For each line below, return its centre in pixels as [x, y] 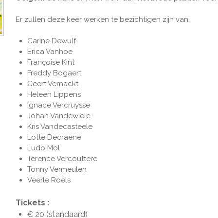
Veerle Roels [49, 180]
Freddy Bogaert [54, 73]
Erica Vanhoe [50, 52]
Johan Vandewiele [59, 116]
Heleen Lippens [54, 94]
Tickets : [33, 203]
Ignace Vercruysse [59, 105]
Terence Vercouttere [62, 159]
